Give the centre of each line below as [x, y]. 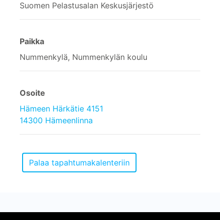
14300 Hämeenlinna [56, 120]
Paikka [32, 41]
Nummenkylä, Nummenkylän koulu [83, 57]
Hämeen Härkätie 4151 [61, 108]
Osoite [32, 93]
